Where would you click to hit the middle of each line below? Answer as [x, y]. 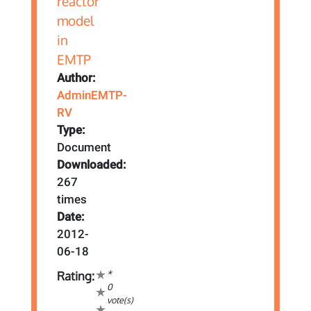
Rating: [76, 276]
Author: [77, 78]
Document [84, 148]
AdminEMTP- [92, 95]
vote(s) [120, 300]
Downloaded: [92, 165]
